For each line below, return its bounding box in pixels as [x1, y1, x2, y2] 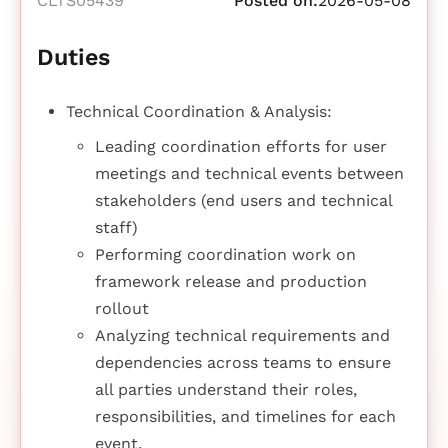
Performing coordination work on [94, 244, 356, 264]
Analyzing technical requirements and [94, 325, 390, 345]
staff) [94, 217, 138, 237]
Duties [37, 43, 110, 72]
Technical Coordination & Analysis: [65, 102, 332, 122]
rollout [94, 298, 149, 318]
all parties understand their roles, [94, 379, 357, 399]
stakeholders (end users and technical [94, 190, 392, 210]
